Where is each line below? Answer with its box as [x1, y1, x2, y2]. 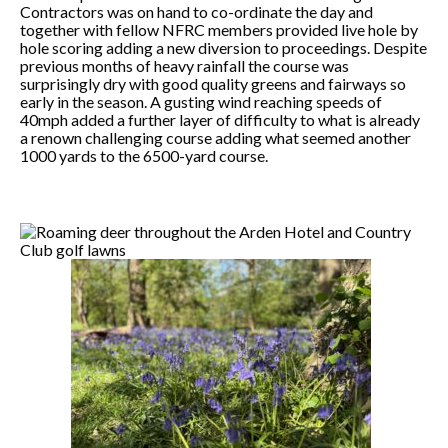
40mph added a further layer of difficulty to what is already [20, 110, 420, 129]
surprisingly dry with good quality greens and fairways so [20, 74, 406, 93]
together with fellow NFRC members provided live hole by [20, 20, 418, 39]
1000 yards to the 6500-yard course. [20, 146, 268, 165]
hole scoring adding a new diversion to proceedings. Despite [20, 38, 427, 57]
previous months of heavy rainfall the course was [20, 56, 349, 75]
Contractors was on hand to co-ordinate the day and [20, 2, 373, 21]
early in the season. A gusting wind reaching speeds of [20, 92, 382, 111]
